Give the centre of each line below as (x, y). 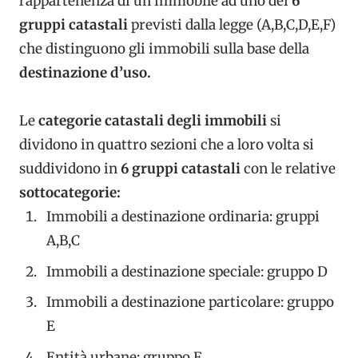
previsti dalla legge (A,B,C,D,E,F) (232, 25)
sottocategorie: (70, 193)
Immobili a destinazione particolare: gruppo (190, 302)
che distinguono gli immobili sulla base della (164, 49)
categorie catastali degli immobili (153, 121)
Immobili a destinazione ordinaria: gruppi (183, 217)
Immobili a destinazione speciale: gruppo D (187, 271)
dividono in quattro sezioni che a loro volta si (167, 145)
